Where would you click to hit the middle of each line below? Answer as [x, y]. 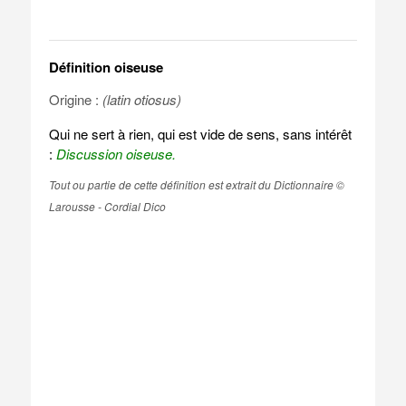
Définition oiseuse [106, 67]
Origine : [75, 99]
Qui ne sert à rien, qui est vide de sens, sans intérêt [200, 134]
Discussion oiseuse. [116, 154]
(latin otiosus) [141, 99]
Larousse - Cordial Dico [107, 206]
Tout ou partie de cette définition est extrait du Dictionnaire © [196, 184]
